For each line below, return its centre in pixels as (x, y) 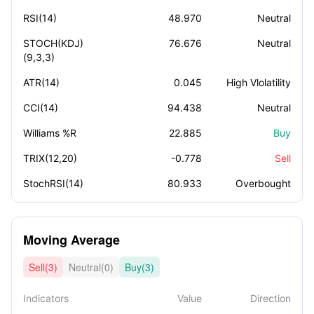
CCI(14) (41, 108)
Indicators (46, 298)
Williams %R (50, 133)
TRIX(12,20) (50, 158)
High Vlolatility (258, 82)
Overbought (263, 183)
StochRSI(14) (53, 183)
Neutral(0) (91, 267)
